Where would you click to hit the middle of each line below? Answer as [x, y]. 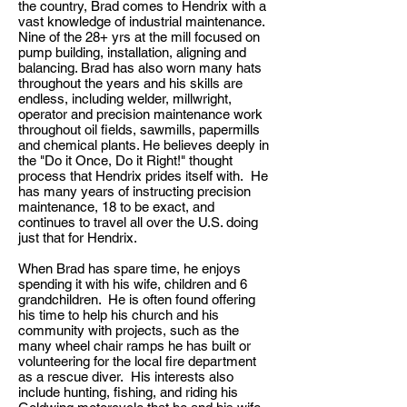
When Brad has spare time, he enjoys [129, 268]
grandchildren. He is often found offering [137, 299]
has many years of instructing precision [134, 191]
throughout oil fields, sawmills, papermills [139, 129]
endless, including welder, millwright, [125, 99]
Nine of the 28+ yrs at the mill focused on [139, 37]
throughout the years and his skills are [130, 83]
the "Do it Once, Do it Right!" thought [125, 160]
